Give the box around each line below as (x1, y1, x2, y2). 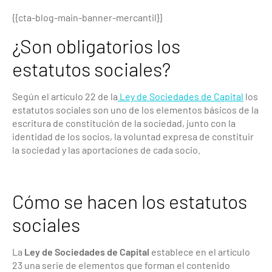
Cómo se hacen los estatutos (12, 189, 247, 212)
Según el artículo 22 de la (12, 90, 118, 102)
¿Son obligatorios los (12, 33, 180, 57)
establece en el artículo (149, 245, 250, 257)
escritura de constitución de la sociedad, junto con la (12, 117, 236, 129)
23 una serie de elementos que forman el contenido (12, 259, 230, 271)
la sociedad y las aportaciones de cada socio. (12, 143, 200, 155)
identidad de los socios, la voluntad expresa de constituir (12, 130, 254, 142)
